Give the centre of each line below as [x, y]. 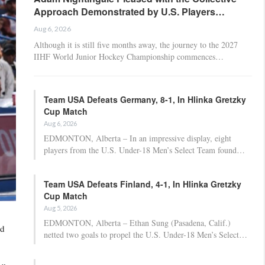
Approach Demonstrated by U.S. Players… [129, 11]
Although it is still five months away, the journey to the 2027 [136, 44]
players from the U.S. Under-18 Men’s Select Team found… [144, 150]
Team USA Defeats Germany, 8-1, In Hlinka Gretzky [145, 99]
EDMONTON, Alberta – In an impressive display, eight [138, 138]
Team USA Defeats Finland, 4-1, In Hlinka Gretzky [143, 184]
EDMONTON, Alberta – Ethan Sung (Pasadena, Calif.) [137, 222]
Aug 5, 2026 [60, 208]
